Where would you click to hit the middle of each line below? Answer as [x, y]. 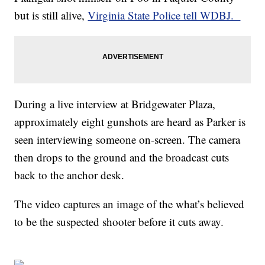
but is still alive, [51, 15]
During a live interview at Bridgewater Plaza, [115, 104]
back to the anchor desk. [70, 174]
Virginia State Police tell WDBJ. [164, 15]
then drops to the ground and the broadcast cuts [122, 157]
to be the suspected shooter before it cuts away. [119, 221]
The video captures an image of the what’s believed [130, 203]
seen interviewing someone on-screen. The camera [127, 139]
